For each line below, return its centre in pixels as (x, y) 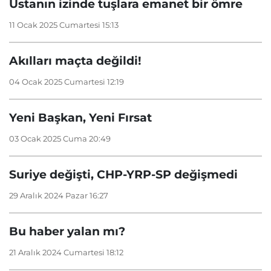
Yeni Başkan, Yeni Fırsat (80, 118)
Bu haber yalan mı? (67, 231)
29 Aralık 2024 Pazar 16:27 (59, 196)
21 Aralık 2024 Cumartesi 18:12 (66, 253)
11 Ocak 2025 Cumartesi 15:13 (64, 25)
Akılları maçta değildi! (75, 61)
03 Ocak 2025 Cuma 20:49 (60, 139)
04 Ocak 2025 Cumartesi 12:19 (67, 82)
